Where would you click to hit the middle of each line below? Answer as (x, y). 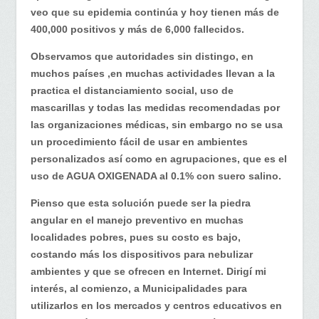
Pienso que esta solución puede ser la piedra (141, 203)
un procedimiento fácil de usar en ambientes (139, 141)
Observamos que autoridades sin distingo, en (142, 56)
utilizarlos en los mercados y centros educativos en (156, 305)
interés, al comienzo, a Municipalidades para (139, 288)
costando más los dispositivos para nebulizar (142, 254)
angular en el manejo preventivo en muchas (137, 220)
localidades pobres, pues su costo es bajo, (136, 237)
